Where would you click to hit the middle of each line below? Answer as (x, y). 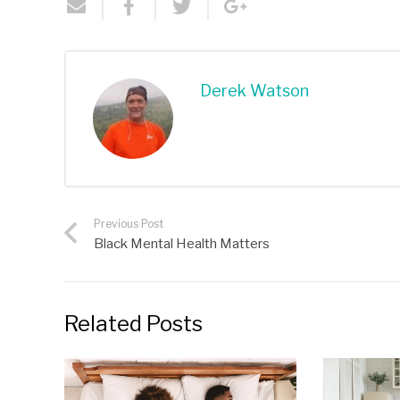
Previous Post (129, 223)
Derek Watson (254, 90)
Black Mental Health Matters (182, 243)
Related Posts (133, 323)
